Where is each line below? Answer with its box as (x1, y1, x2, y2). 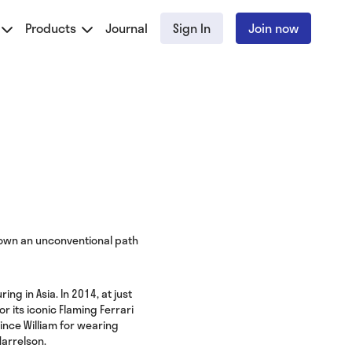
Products (25, 18, 79, 38)
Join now (248, 18, 299, 38)
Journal (105, 18, 148, 38)
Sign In (173, 18, 211, 38)
